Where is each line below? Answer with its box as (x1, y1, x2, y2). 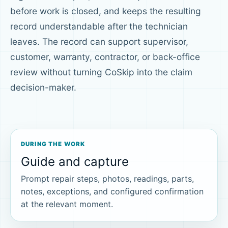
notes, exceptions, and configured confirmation (21, 186, 204, 197)
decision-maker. (10, 81, 76, 93)
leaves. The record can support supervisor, (10, 36, 188, 47)
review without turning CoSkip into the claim (10, 66, 192, 77)
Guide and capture (21, 154, 129, 169)
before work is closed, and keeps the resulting (10, 5, 201, 16)
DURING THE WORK (21, 140, 85, 148)
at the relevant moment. (21, 199, 113, 210)
